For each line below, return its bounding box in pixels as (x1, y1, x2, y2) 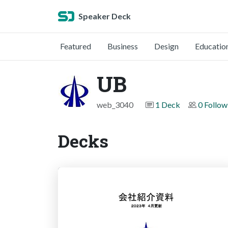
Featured (60, 41, 91, 51)
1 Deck (155, 100, 180, 109)
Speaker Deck (78, 11, 131, 21)
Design (154, 41, 179, 51)
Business (107, 41, 138, 51)
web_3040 (97, 100, 133, 109)
